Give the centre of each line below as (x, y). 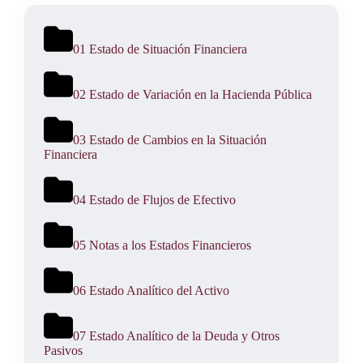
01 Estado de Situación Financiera (160, 49)
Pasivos (64, 351)
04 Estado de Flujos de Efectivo (155, 200)
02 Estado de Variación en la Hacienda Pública (193, 95)
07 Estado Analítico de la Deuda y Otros (177, 336)
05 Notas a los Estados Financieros (162, 246)
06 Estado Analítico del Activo (152, 291)
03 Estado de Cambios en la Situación (170, 140)
